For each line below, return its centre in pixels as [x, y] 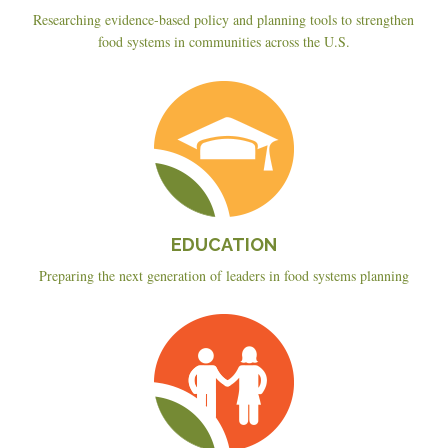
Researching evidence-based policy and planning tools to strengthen [224, 20]
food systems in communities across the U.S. [223, 42]
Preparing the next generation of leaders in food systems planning [223, 276]
